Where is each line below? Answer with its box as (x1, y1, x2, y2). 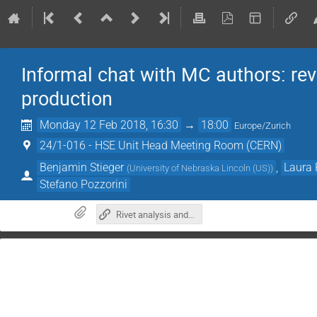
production (21, 86, 113, 111)
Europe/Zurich (234, 120, 292, 131)
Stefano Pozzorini (40, 177, 128, 191)
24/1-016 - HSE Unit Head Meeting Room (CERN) (40, 139, 282, 152)
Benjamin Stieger (40, 160, 125, 174)
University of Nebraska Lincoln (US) (129, 162, 271, 173)
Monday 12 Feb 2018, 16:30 (40, 118, 179, 132)
